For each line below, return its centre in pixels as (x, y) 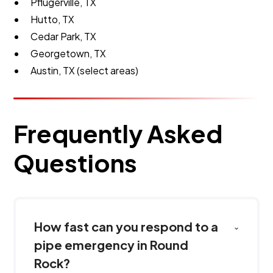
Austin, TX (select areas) (85, 70)
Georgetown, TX (69, 53)
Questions (76, 162)
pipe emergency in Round (112, 245)
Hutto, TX (53, 19)
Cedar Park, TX (64, 36)
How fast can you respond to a (126, 226)
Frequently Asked (118, 133)
